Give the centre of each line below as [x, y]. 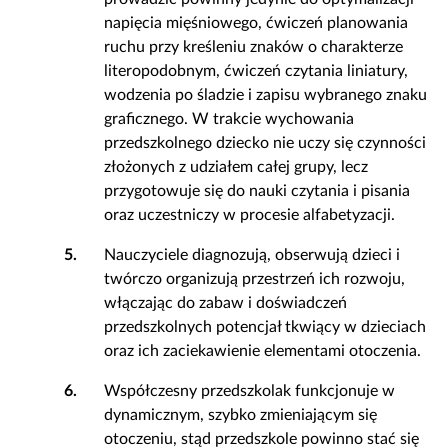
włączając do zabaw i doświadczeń [225, 303]
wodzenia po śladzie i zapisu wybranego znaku [265, 95]
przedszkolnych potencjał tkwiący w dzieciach [265, 327]
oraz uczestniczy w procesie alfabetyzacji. [249, 215]
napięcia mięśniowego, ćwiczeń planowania [256, 23]
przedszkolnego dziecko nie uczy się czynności [265, 143]
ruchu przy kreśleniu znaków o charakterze [253, 47]
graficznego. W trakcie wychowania [229, 119]
